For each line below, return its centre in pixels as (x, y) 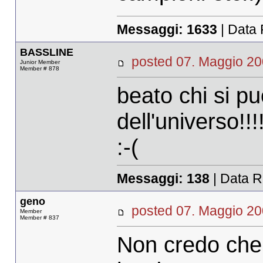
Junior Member (40, 62)
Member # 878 (39, 69)
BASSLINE (46, 53)
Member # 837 (39, 218)
